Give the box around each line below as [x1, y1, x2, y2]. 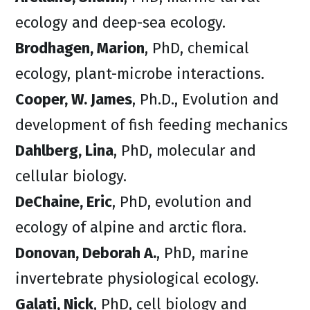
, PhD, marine [156, 244, 248, 262]
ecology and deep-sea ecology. [15, 13, 226, 32]
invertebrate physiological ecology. [15, 269, 259, 288]
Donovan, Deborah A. [15, 244, 156, 262]
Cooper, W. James [15, 90, 132, 109]
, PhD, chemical [145, 39, 249, 57]
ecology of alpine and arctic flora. [15, 218, 246, 237]
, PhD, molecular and [113, 141, 256, 160]
